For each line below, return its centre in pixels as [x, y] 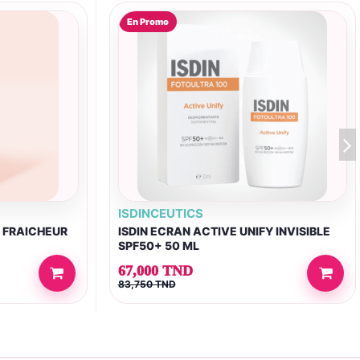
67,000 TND [155, 271]
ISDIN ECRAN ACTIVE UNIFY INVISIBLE [224, 231]
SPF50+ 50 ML [158, 246]
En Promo [147, 21]
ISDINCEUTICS [160, 213]
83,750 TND [147, 284]
